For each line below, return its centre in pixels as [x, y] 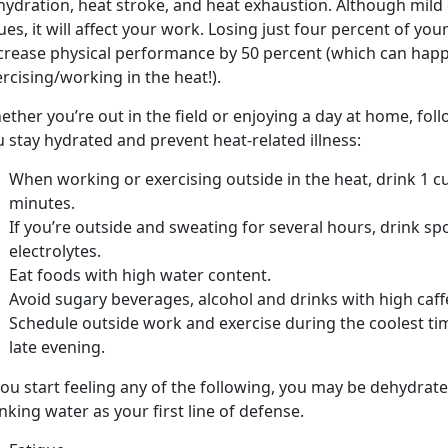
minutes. [42, 202]
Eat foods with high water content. [140, 274]
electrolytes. [55, 250]
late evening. [57, 346]
